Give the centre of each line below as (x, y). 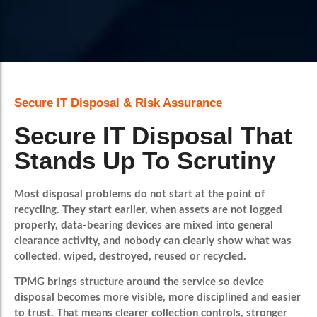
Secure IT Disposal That (153, 135)
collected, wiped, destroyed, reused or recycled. (130, 256)
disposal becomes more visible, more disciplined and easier (157, 298)
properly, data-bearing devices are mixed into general (144, 225)
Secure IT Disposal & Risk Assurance (118, 103)
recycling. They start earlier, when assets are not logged (148, 209)
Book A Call (158, 80)
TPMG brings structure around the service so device (139, 282)
